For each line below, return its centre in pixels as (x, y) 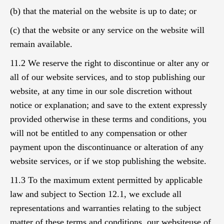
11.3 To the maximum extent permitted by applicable (106, 180)
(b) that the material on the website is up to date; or (103, 11)
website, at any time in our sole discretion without (101, 91)
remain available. (41, 44)
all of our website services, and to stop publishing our (107, 77)
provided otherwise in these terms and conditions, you (108, 119)
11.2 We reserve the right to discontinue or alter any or (109, 63)
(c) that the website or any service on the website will (107, 30)
